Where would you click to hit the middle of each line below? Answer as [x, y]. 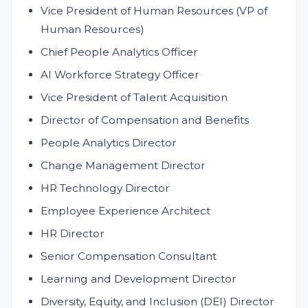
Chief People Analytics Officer [119, 52]
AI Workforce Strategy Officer [120, 75]
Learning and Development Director [139, 279]
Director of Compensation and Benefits [145, 120]
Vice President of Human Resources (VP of [154, 11]
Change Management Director [123, 165]
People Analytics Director [109, 143]
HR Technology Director [105, 188]
